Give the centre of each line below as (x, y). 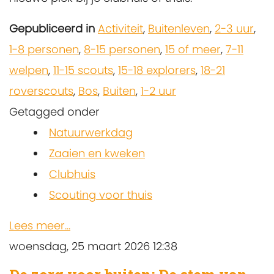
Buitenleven (179, 29)
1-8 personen (44, 50)
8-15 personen (122, 50)
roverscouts (41, 91)
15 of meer (193, 50)
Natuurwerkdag (91, 133)
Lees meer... (40, 226)
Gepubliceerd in (52, 29)
